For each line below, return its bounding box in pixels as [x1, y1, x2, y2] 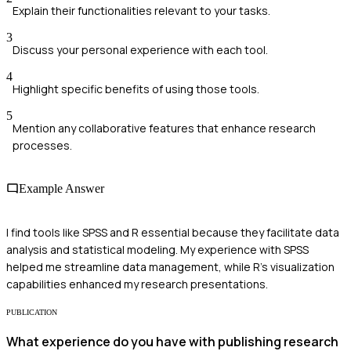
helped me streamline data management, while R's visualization [6, 259, 335, 274]
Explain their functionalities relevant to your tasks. [13, 3, 270, 19]
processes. [13, 138, 72, 154]
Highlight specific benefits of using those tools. [13, 81, 259, 97]
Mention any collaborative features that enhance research [13, 121, 316, 136]
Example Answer [19, 182, 104, 196]
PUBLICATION [6, 307, 57, 317]
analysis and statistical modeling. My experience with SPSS [6, 241, 309, 257]
